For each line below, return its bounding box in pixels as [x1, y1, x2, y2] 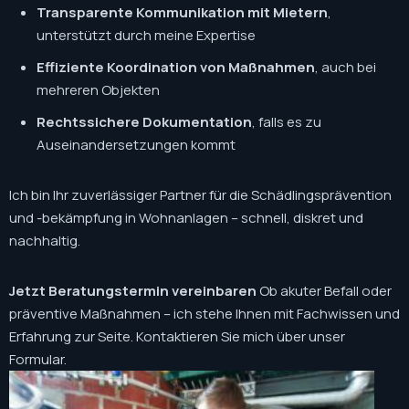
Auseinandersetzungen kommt [37, 135, 236, 154]
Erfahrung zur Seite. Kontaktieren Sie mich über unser [9, 327, 345, 346]
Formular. [9, 350, 67, 369]
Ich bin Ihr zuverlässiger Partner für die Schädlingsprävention [9, 185, 392, 204]
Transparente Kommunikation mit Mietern [37, 3, 328, 22]
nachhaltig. [9, 231, 80, 250]
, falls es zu [252, 112, 321, 131]
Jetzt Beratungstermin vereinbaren [9, 281, 257, 300]
